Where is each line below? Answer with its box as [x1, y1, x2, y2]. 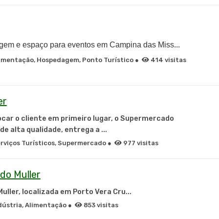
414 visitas [149, 56, 186, 64]
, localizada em [18, 187, 73, 196]
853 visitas [82, 201, 118, 209]
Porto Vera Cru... [72, 187, 131, 196]
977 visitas [121, 139, 158, 147]
